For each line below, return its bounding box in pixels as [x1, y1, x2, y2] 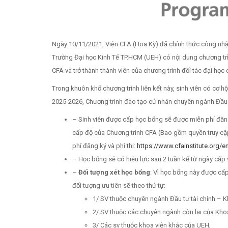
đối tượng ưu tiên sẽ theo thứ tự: [72, 182, 165, 190]
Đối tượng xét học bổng [78, 168, 150, 177]
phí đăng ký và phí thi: [72, 142, 137, 150]
